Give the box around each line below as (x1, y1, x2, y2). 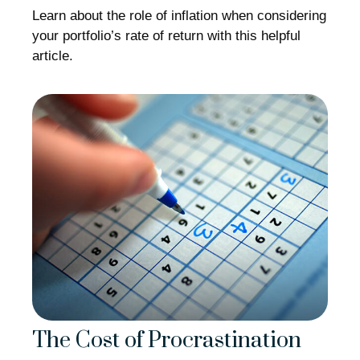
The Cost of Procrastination (32, 326, 301, 354)
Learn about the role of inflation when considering (32, 7, 326, 23)
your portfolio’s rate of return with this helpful (32, 27, 301, 43)
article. (32, 47, 73, 63)
